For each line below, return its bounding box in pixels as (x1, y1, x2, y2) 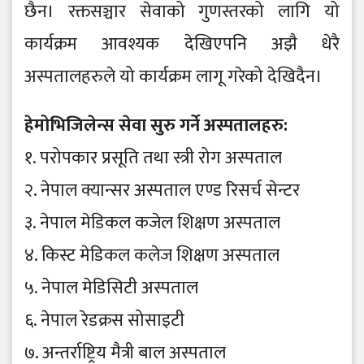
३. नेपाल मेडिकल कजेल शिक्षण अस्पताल (24, 208, 280, 239)
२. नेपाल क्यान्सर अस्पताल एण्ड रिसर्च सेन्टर (24, 175, 300, 206)
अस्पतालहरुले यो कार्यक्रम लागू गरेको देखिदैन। (24, 62, 327, 93)
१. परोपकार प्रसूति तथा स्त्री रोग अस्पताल (24, 143, 282, 174)
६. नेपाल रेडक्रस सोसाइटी (24, 305, 184, 336)
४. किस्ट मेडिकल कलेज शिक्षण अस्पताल (24, 240, 279, 271)
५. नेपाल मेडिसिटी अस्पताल (24, 273, 198, 304)
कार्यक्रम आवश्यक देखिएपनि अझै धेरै (24, 29, 340, 60)
